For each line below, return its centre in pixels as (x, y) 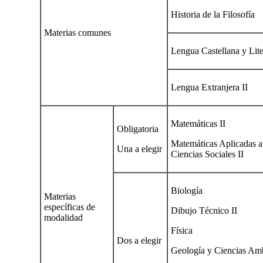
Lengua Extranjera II (209, 87)
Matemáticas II (198, 123)
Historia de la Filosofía (213, 14)
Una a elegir (139, 149)
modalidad (63, 217)
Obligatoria (138, 129)
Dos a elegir (139, 240)
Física (182, 230)
